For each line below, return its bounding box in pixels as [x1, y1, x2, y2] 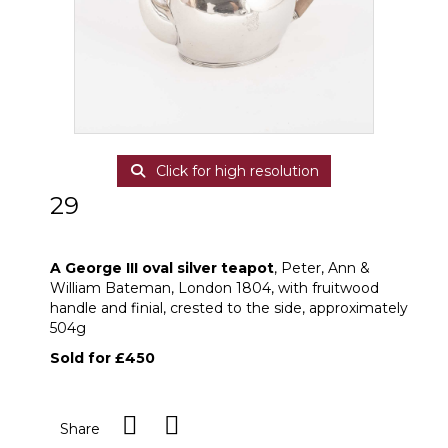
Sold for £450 [50, 349, 155, 367]
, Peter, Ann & [274, 259, 370, 277]
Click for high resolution [151, 162, 319, 180]
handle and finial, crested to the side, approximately [50, 299, 408, 317]
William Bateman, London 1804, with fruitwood [50, 279, 379, 297]
